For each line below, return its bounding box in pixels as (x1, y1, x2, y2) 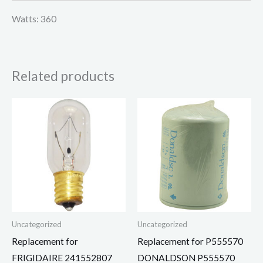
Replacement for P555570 (137, 236, 243, 247)
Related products (12, 67, 114, 84)
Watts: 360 (12, 13, 56, 24)
